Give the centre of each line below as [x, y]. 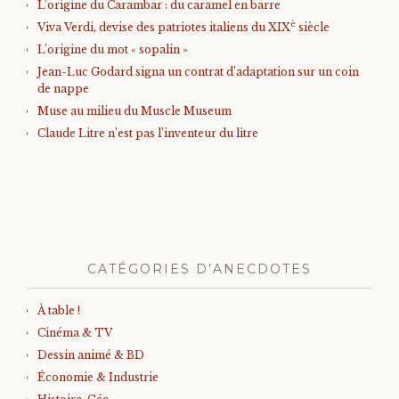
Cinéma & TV [75, 333]
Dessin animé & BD [91, 355]
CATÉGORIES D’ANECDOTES [199, 269]
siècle [313, 27]
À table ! [59, 310]
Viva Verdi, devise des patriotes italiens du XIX [164, 27]
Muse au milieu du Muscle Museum [134, 111]
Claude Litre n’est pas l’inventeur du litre [148, 133]
